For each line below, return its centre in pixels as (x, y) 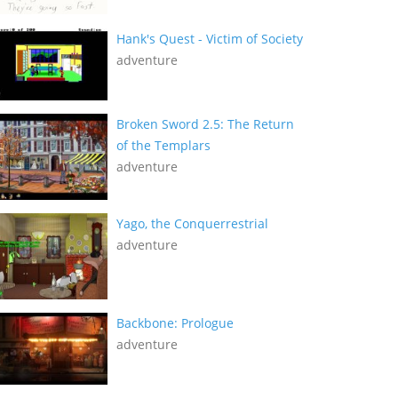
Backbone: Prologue (175, 322)
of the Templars (163, 145)
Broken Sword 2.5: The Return (205, 123)
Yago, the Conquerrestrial (192, 223)
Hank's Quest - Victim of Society (210, 38)
